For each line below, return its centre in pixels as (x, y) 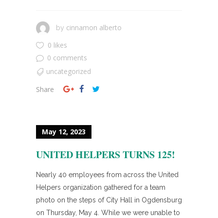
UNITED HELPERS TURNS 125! (106, 154)
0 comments (67, 58)
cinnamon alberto (94, 28)
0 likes (57, 45)
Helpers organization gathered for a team (101, 187)
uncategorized (69, 71)
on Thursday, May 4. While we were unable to (108, 212)
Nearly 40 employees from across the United (107, 174)
